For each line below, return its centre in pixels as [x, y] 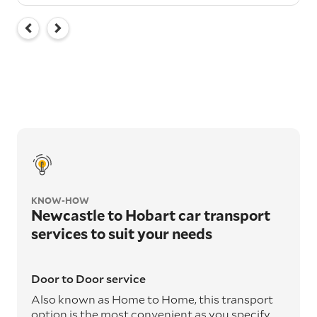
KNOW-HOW [60, 200]
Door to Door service [88, 278]
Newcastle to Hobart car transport [151, 215]
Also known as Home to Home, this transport [152, 299]
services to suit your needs [122, 233]
